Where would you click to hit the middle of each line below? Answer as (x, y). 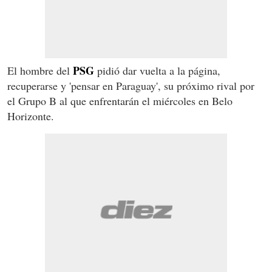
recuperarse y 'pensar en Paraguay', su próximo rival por (131, 86)
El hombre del (40, 71)
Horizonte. (31, 116)
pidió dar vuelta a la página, (157, 71)
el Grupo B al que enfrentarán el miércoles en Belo (120, 101)
